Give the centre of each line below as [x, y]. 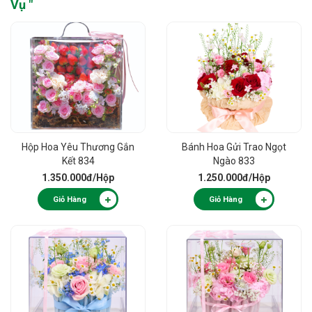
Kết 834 [78, 161]
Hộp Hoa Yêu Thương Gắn [78, 147]
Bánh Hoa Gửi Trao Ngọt [234, 147]
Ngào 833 [234, 161]
